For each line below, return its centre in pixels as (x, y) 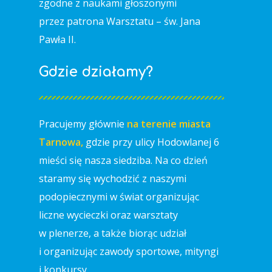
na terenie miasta (169, 124)
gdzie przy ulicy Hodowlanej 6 (151, 142)
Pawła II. (57, 39)
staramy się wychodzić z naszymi (113, 178)
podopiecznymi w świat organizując (119, 197)
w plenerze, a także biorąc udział (113, 233)
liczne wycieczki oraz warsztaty (108, 215)
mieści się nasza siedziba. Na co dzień (123, 160)
